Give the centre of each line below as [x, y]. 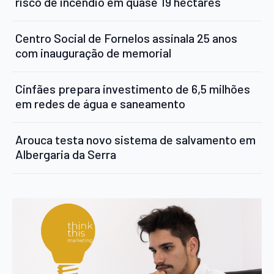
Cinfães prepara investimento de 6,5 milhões [133, 88]
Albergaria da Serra [66, 154]
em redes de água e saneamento [100, 103]
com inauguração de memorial [93, 52]
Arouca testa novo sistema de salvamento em [135, 139]
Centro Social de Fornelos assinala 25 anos [126, 38]
